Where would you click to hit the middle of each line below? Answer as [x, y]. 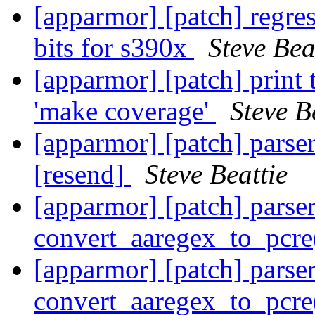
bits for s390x [114, 48]
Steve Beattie [216, 174]
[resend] [82, 174]
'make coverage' [125, 111]
